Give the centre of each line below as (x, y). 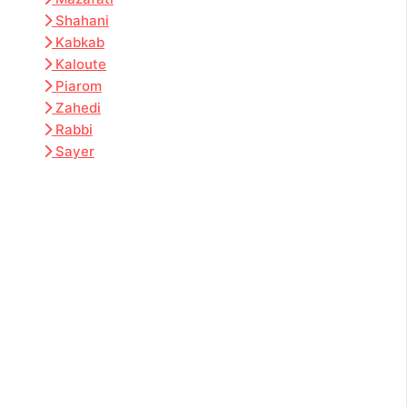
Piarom (79, 86)
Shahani (82, 21)
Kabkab (80, 43)
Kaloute (81, 65)
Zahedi (78, 108)
